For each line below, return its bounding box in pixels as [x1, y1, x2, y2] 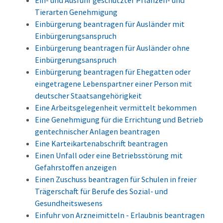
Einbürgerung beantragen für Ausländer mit [35, 19, 185, 29]
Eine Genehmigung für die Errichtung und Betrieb [35, 114, 203, 125]
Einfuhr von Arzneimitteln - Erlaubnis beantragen [35, 210, 205, 221]
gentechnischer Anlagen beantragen [35, 126, 160, 137]
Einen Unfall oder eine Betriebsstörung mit [35, 150, 183, 161]
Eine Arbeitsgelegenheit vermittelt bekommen [35, 103, 197, 113]
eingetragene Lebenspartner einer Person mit [35, 79, 192, 89]
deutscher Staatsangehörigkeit [35, 91, 142, 101]
